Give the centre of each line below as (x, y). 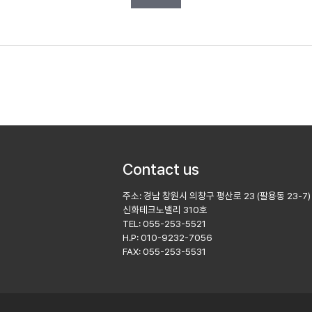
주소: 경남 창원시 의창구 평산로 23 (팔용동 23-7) (217, 196)
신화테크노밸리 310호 (165, 210)
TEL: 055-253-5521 (164, 224)
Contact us (161, 169)
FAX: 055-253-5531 (164, 251)
